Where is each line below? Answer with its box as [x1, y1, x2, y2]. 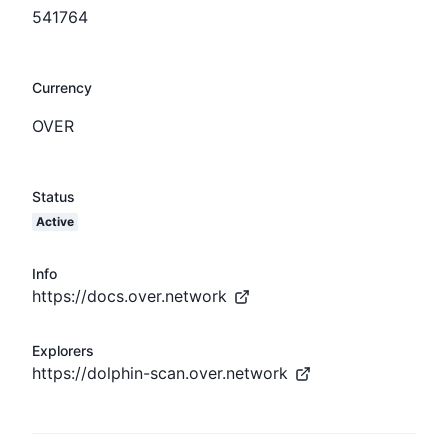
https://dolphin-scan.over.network [32, 362, 288, 383]
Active [36, 213, 74, 229]
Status [32, 187, 75, 205]
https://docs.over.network [32, 285, 227, 306]
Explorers [32, 341, 94, 359]
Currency [32, 78, 92, 96]
